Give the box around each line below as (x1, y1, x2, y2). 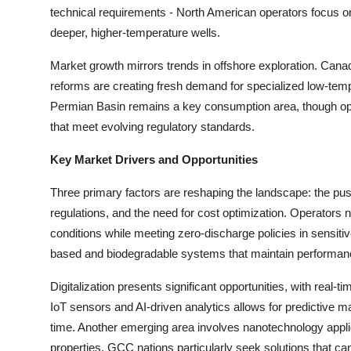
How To (12, 44, 58, 60)
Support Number (12, 82, 111, 98)
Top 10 (12, 5, 52, 21)
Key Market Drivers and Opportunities (50, 153, 258, 166)
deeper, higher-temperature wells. (50, 26, 220, 39)
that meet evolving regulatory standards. (50, 120, 255, 133)
